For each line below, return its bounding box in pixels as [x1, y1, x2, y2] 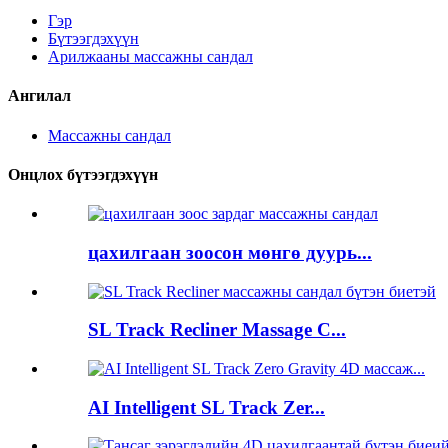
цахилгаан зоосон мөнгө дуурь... [88, 241, 372, 263]
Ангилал [8, 87, 71, 105]
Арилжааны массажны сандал [48, 48, 253, 65]
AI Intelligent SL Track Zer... [88, 396, 325, 418]
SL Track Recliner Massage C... [88, 319, 346, 341]
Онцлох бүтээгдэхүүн [8, 165, 158, 183]
